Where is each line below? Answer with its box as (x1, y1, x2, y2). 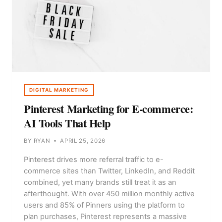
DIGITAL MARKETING (29, 87, 89, 93)
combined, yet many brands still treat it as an (24, 177, 176, 187)
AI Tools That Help (24, 115, 111, 132)
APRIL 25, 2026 (60, 137, 106, 144)
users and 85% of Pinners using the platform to (24, 200, 185, 210)
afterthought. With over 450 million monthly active (24, 189, 195, 198)
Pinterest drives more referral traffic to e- (24, 155, 164, 164)
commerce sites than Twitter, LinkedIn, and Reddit (24, 166, 195, 175)
